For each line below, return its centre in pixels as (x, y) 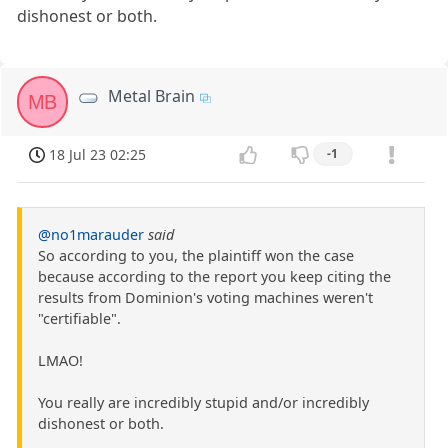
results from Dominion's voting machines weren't (205, 298)
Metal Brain (152, 96)
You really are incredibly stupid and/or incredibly (203, 403)
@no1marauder (91, 235)
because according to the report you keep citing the (214, 277)
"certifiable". (79, 319)
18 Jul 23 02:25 (98, 154)
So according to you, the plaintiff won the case (196, 256)
